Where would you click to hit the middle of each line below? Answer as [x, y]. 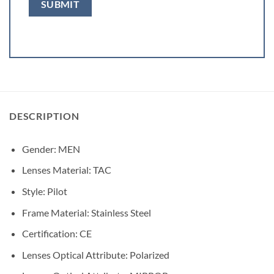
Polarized [149, 254]
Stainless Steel [121, 212]
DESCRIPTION [44, 116]
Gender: [40, 149]
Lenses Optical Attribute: [76, 254]
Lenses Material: [57, 170]
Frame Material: [56, 212]
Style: [34, 191]
